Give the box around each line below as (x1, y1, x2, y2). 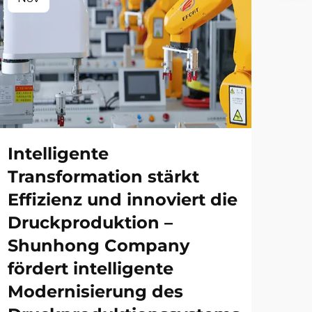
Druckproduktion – (8, 212, 173, 233)
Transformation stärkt (8, 166, 199, 187)
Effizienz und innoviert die (8, 189, 237, 210)
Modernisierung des (8, 281, 183, 302)
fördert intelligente (8, 258, 173, 279)
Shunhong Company (8, 235, 189, 256)
